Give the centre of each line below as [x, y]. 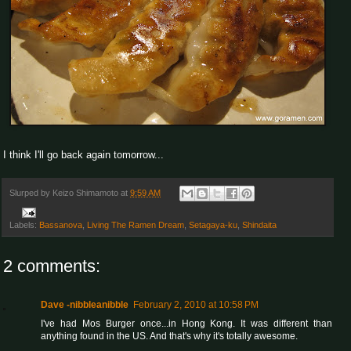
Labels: [24, 225]
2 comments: [52, 266]
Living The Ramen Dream [136, 225]
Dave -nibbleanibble [85, 305]
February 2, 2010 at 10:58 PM [196, 305]
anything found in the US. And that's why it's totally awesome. [169, 337]
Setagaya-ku [213, 225]
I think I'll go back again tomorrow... [83, 154]
